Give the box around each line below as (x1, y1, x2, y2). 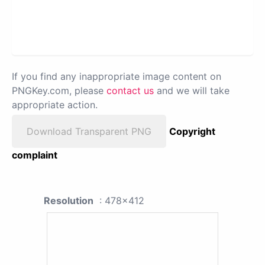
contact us (106, 84, 154, 96)
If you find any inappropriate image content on (12, 70, 221, 82)
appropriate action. (12, 98, 98, 111)
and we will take (154, 84, 230, 96)
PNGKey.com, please (12, 84, 106, 96)
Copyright (169, 125, 215, 137)
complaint (12, 148, 57, 161)
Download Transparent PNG (27, 125, 151, 137)
